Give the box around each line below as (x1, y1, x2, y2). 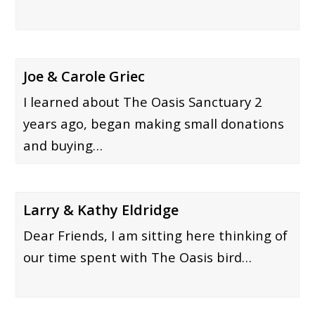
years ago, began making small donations (23, 115, 285, 133)
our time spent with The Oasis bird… (23, 248, 252, 266)
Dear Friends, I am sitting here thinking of (23, 226, 288, 245)
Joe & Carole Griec (23, 67, 146, 86)
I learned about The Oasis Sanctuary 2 (23, 93, 263, 111)
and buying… (23, 136, 103, 155)
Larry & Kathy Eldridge (23, 200, 179, 220)
